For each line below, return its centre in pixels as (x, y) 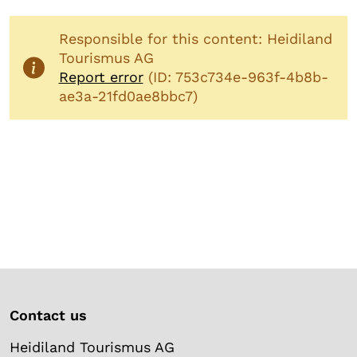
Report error (101, 76)
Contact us (48, 315)
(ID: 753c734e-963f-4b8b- (235, 76)
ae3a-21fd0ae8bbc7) (128, 96)
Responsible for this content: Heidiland (195, 38)
